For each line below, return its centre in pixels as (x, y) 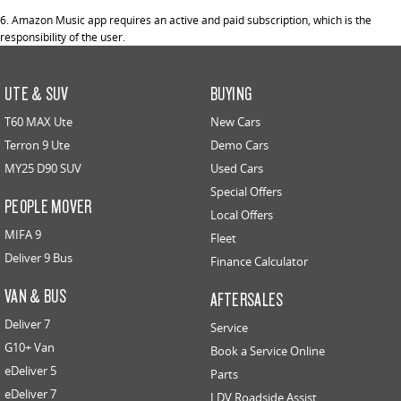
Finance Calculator (259, 261)
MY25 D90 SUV (43, 168)
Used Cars (236, 168)
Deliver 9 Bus (38, 257)
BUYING (231, 93)
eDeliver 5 (30, 370)
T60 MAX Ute (38, 121)
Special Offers (246, 191)
